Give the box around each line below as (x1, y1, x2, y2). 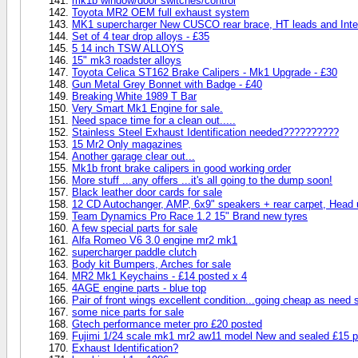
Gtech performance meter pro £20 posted (72, 317, 262, 330)
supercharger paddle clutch (72, 245, 197, 258)
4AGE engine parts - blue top (72, 281, 206, 294)
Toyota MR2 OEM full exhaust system (72, 6, 249, 18)
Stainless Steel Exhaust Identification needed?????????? (72, 125, 339, 138)
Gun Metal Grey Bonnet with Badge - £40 (72, 78, 262, 90)
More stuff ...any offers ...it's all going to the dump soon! (72, 173, 332, 186)
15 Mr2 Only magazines (72, 137, 182, 150)
